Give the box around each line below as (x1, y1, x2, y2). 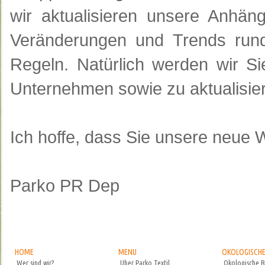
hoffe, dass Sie (38, 128, 150, 147)
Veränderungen (10, 31, 127, 50)
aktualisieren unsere (41, 7, 199, 25)
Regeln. (10, 55, 69, 74)
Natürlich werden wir (76, 55, 238, 74)
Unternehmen (10, 79, 114, 98)
